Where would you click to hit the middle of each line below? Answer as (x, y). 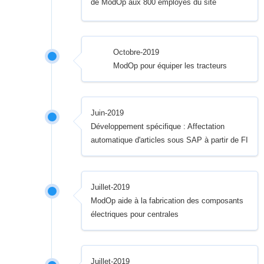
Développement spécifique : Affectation (158, 127)
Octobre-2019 (136, 52)
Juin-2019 (108, 113)
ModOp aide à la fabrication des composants (167, 201)
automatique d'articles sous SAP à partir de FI (170, 140)
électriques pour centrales (135, 214)
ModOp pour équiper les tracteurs (170, 66)
